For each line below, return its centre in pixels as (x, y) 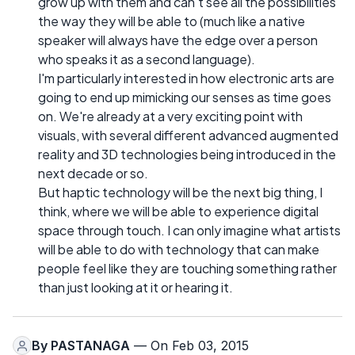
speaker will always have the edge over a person (178, 40)
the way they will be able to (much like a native (172, 21)
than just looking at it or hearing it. (136, 288)
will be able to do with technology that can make (179, 250)
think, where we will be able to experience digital (178, 212)
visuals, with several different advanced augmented (188, 136)
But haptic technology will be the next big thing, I (180, 193)
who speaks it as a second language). (147, 59)
